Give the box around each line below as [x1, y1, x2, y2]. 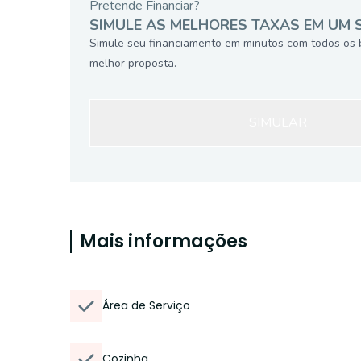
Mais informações [80, 229, 247, 254]
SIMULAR [249, 114, 308, 131]
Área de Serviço [102, 297, 190, 313]
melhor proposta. [89, 56, 176, 71]
